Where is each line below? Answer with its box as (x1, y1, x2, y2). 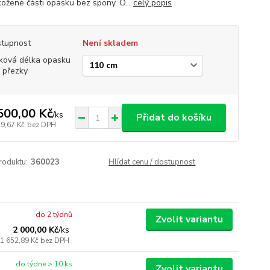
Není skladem (82, 37, 138, 49)
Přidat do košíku (136, 111, 212, 124)
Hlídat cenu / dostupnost (108, 157, 196, 168)
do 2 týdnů (36, 210, 73, 219)
